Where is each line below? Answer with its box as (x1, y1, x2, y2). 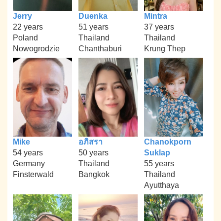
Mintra (144, 11, 167, 20)
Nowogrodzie (13, 44, 60, 53)
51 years (78, 22, 109, 31)
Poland (13, 33, 38, 42)
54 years (13, 148, 43, 157)
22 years (13, 22, 43, 31)
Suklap (144, 148, 170, 157)
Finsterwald (13, 170, 54, 179)
